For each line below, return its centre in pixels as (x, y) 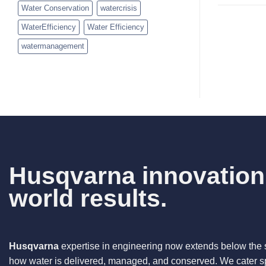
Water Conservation (55, 8)
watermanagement (53, 46)
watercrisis (119, 8)
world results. (88, 198)
